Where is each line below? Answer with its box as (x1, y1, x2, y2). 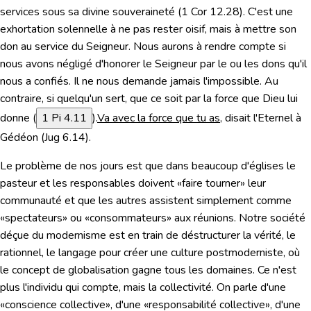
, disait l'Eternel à (220, 110, 301, 126)
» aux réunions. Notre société (167, 210, 305, 226)
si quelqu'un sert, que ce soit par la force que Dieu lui (47, 91, 298, 107)
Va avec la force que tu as (97, 110, 220, 126)
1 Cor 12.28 (181, 4, 239, 20)
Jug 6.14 (44, 130, 85, 146)
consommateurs (90, 210, 167, 226)
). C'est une (239, 4, 293, 20)
